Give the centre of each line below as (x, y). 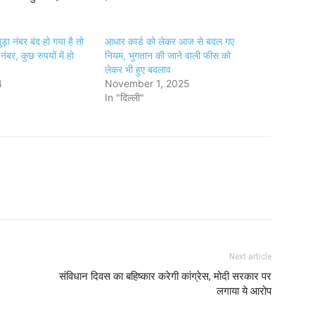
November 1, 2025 (148, 83)
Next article (250, 257)
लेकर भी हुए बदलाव (138, 69)
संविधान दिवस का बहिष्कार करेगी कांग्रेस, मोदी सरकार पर (165, 276)
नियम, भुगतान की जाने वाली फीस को (168, 55)
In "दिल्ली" (125, 97)
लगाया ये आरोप (244, 291)
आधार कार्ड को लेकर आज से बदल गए (170, 41)
